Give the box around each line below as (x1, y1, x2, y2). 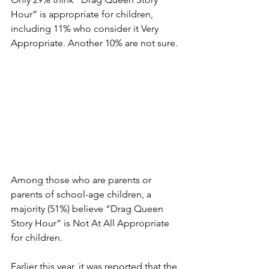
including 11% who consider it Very (11, 23, 161, 34)
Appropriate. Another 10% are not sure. (11, 37, 178, 49)
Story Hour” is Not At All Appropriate (11, 217, 172, 229)
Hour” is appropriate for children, (11, 8, 156, 20)
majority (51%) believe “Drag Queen (11, 202, 166, 214)
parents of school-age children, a (11, 188, 154, 200)
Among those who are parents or (11, 174, 154, 186)
